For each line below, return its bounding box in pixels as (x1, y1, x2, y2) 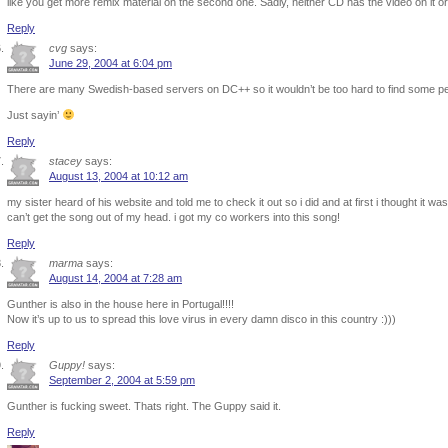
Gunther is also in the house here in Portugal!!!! (7, 298, 234, 310)
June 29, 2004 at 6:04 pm (49, 57, 172, 69)
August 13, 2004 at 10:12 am (49, 170, 188, 182)
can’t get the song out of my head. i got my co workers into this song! (7, 211, 340, 223)
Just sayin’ (7, 109, 62, 121)
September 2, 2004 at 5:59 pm (49, 374, 195, 386)
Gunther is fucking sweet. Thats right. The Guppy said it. (7, 400, 281, 412)
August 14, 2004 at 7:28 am (49, 272, 182, 284)
